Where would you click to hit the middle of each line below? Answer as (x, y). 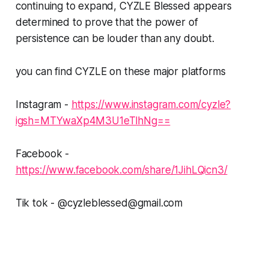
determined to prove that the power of (107, 23)
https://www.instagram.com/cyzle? (151, 105)
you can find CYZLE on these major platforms (120, 72)
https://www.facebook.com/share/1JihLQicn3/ (121, 170)
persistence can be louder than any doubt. (115, 39)
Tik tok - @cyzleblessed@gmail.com (99, 203)
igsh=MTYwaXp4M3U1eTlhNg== (93, 121)
